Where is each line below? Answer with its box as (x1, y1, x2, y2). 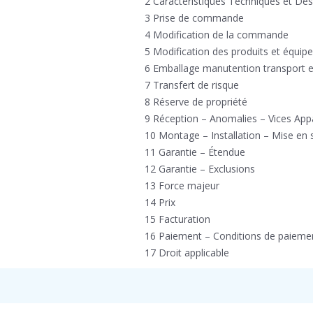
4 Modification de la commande (145, 28, 289, 41)
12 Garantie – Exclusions (145, 162, 255, 175)
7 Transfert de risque (145, 78, 239, 92)
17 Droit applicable (145, 246, 229, 259)
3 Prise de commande (145, 11, 244, 24)
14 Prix (145, 196, 175, 209)
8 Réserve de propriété (145, 95, 247, 108)
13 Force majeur (145, 179, 219, 192)
